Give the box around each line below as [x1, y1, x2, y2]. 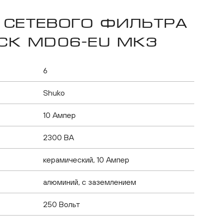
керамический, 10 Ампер [43, 155, 129, 164]
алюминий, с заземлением [43, 177, 136, 186]
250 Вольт [43, 200, 80, 209]
